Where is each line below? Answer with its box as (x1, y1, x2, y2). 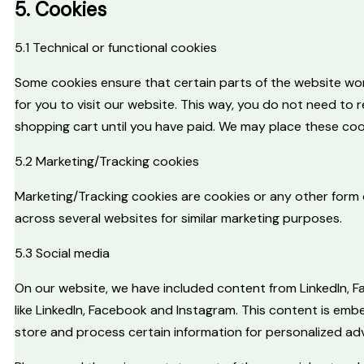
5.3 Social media (15, 245, 110, 262)
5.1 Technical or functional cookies (15, 39, 217, 57)
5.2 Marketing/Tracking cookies (15, 153, 199, 171)
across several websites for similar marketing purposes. (15, 210, 342, 227)
